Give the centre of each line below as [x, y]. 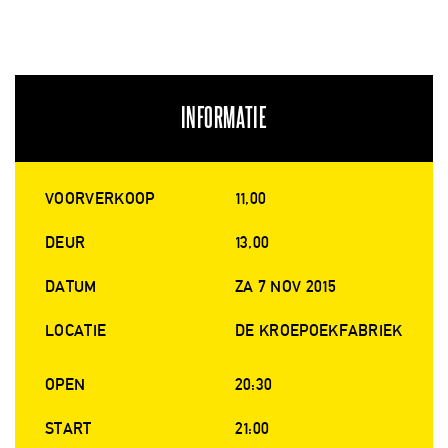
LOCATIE [76, 331]
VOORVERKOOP [100, 199]
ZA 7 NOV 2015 [285, 287]
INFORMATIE [224, 119]
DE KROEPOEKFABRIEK [319, 331]
